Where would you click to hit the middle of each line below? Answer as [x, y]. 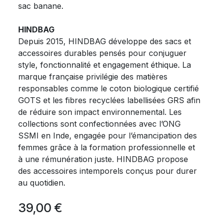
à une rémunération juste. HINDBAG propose [103, 159]
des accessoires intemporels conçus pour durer [108, 171]
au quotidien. [42, 182]
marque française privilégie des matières [93, 76]
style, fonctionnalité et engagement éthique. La [105, 65]
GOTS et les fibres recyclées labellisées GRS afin [110, 100]
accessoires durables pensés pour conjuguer [103, 53]
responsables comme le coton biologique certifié [109, 88]
